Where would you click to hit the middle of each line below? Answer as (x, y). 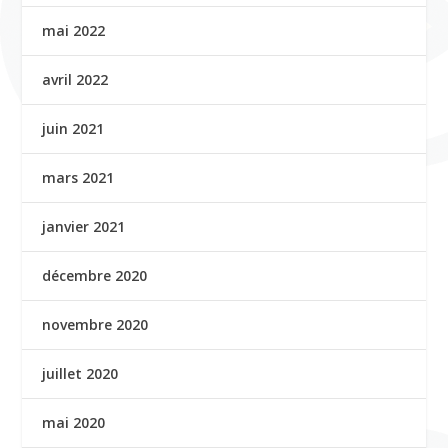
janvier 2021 (84, 226)
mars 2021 (78, 177)
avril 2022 (75, 79)
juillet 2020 (80, 373)
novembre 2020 (95, 324)
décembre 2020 (95, 275)
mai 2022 (74, 30)
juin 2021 (73, 128)
